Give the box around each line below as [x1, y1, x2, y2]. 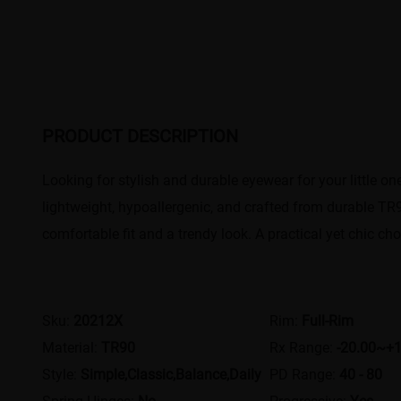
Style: [42, 364, 81, 384]
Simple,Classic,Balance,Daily [81, 364, 262, 384]
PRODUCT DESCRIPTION [42, 124, 239, 148]
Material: [42, 337, 102, 357]
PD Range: [269, 364, 339, 384]
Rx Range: [269, 337, 337, 357]
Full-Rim [301, 311, 354, 330]
